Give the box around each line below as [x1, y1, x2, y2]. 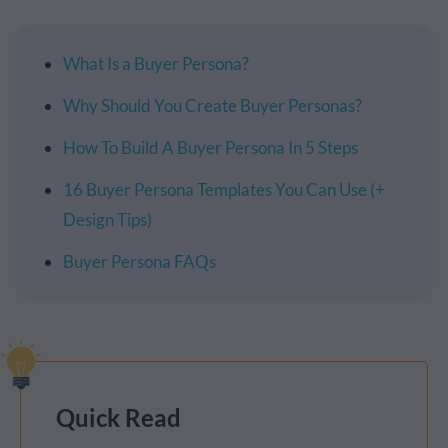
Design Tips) [63, 209, 152, 231]
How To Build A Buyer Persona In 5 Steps [63, 137, 358, 159]
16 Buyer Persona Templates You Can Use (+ [63, 179, 385, 201]
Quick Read [56, 403, 181, 433]
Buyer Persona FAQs [63, 251, 216, 273]
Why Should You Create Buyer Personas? [63, 95, 362, 117]
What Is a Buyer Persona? [63, 53, 249, 75]
